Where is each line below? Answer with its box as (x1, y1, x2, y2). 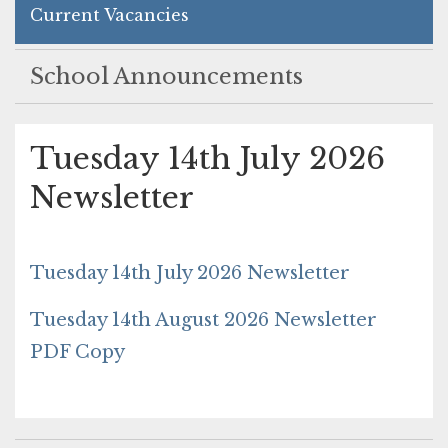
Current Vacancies (30, 5, 189, 25)
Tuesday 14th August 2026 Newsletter (30, 309, 377, 331)
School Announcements (30, 63, 303, 90)
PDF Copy (30, 341, 125, 363)
